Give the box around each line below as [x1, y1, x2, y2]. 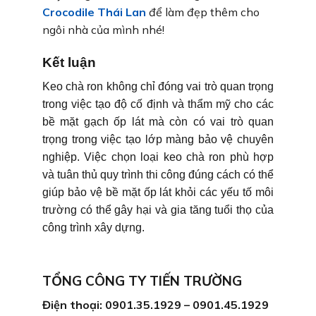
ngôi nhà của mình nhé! [42, 22, 164, 37]
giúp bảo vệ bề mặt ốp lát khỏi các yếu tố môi [42, 186, 274, 199]
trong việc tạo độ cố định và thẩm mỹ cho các [42, 98, 274, 111]
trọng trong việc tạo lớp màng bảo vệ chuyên [42, 133, 274, 146]
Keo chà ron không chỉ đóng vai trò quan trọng [42, 80, 274, 93]
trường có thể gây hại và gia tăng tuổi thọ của [42, 204, 274, 217]
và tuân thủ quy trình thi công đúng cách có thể [42, 169, 274, 181]
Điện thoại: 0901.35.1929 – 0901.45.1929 [42, 297, 269, 312]
